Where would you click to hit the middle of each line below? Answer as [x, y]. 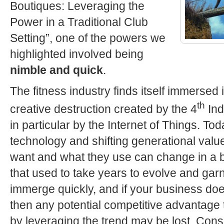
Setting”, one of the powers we [88, 38]
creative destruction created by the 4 [103, 109]
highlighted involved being [77, 54]
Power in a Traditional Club [79, 22]
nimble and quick [56, 70]
